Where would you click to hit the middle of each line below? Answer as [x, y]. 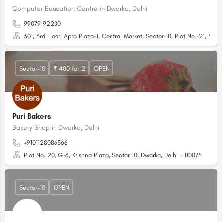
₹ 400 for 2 [69, 68]
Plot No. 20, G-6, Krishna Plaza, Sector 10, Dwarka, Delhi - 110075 [113, 155]
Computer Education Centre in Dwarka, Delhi [80, 9]
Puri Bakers [32, 116]
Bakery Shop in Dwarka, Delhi [56, 128]
